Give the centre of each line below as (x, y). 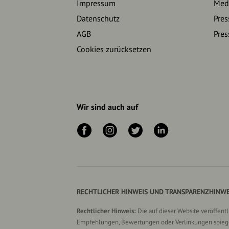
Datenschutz (98, 18)
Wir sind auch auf (107, 107)
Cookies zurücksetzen (114, 49)
